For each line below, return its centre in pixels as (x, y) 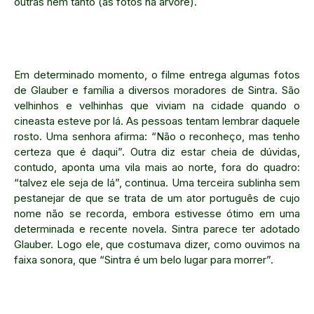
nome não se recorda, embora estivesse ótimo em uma (157, 213)
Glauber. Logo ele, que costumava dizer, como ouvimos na (157, 244)
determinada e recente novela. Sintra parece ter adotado (157, 229)
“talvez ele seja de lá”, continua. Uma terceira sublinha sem (157, 183)
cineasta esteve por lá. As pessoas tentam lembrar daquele (157, 121)
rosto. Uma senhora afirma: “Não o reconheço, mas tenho (157, 136)
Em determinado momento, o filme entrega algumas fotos (157, 75)
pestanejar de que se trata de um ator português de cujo (157, 198)
